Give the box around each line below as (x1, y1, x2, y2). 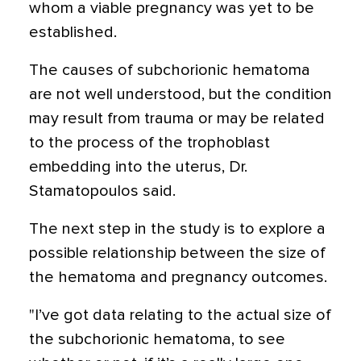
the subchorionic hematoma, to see (29, 331, 285, 347)
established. (29, 24, 117, 40)
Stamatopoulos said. (29, 183, 176, 199)
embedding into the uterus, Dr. (29, 159, 247, 175)
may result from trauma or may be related (29, 110, 325, 127)
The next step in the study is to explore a (29, 221, 326, 237)
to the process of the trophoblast (29, 135, 270, 151)
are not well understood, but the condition (29, 86, 332, 102)
